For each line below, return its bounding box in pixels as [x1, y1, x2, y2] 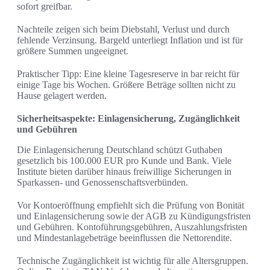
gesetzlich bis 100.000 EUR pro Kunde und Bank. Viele [17, 155, 231, 166]
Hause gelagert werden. [17, 90, 107, 101]
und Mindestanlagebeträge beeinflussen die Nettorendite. [17, 233, 232, 243]
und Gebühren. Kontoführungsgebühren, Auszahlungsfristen [17, 222, 247, 233]
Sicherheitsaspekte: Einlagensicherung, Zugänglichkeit [17, 113, 240, 124]
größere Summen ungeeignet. [17, 46, 128, 57]
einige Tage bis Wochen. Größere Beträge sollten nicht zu [17, 80, 236, 90]
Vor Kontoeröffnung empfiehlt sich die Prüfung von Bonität [17, 200, 244, 211]
